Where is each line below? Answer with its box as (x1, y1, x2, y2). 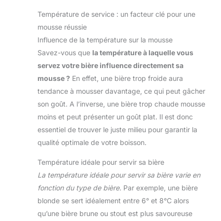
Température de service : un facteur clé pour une (37, 10, 195, 19)
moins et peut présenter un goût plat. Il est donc (37, 112, 193, 121)
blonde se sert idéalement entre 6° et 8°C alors (37, 196, 189, 205)
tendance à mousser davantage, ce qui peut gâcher (37, 87, 205, 96)
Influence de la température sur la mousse (37, 36, 173, 44)
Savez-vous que (37, 48, 92, 57)
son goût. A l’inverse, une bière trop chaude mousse (37, 100, 205, 109)
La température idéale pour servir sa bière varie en (37, 171, 200, 180)
